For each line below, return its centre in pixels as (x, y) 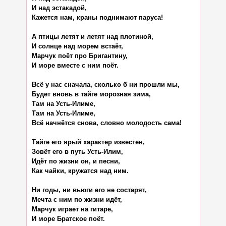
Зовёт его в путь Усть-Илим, (77, 151)
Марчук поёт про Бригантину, (79, 55)
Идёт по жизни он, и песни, (76, 161)
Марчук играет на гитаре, (72, 209)
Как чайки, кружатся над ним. (80, 171)
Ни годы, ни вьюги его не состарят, (89, 190)
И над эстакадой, (59, 8)
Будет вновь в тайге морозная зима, (91, 94)
